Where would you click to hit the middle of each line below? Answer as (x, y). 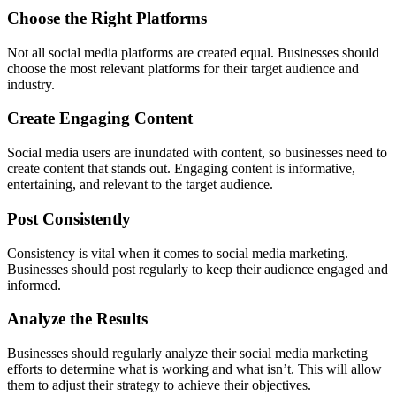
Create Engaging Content (100, 118)
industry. (31, 84)
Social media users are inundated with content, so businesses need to (197, 153)
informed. (34, 285)
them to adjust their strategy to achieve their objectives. (159, 385)
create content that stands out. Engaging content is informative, (181, 169)
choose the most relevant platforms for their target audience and (183, 68)
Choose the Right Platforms (107, 18)
